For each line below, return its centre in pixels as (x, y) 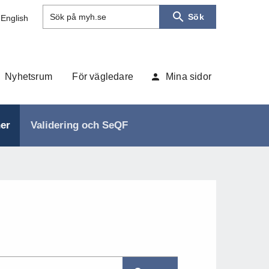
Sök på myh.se (78, 17)
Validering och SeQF (79, 125)
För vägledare (103, 77)
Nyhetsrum (29, 77)
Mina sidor (189, 77)
